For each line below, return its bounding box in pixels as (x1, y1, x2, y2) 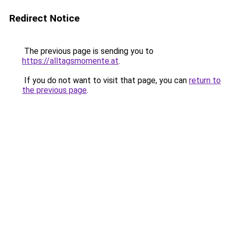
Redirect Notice (9, 12, 80, 24)
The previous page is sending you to (22, 46, 154, 56)
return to (189, 75, 221, 85)
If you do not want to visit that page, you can (22, 75, 189, 85)
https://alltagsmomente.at (22, 56, 119, 66)
